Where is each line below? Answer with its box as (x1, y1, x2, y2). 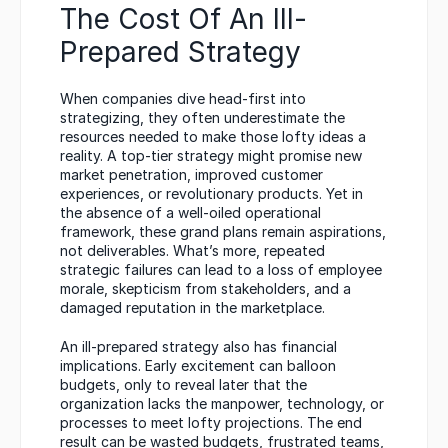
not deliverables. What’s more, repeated (60, 242, 325, 259)
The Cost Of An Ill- (60, 2, 307, 36)
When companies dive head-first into (60, 90, 306, 107)
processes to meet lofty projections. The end (60, 414, 362, 431)
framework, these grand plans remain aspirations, (60, 223, 386, 240)
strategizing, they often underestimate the (60, 109, 345, 126)
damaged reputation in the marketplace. (60, 299, 325, 316)
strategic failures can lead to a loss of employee (60, 261, 382, 278)
